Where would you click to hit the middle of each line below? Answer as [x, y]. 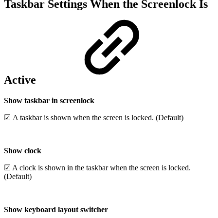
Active [21, 80]
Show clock [23, 151]
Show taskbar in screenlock [49, 101]
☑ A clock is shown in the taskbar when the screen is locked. [97, 168]
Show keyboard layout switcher [56, 210]
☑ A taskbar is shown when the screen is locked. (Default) [94, 118]
